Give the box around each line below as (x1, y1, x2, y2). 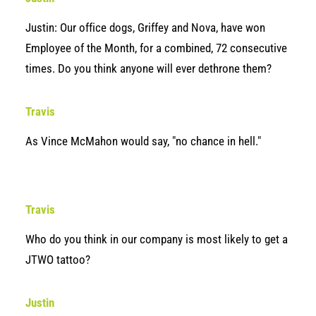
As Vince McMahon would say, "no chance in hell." (25, 134, 261, 148)
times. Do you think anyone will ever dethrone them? (25, 61, 272, 75)
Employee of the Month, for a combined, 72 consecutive (25, 41, 287, 55)
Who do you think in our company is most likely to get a (25, 232, 288, 246)
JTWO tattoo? (25, 253, 90, 267)
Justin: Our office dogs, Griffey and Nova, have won (25, 20, 265, 35)
